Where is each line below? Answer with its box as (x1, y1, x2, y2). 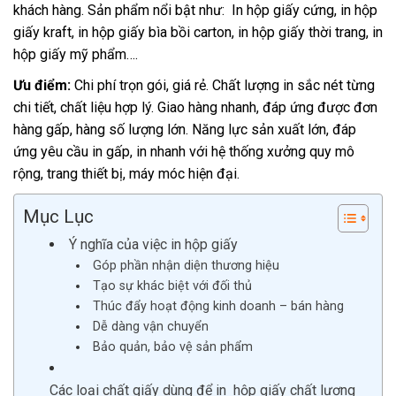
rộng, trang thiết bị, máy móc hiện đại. (13, 165, 240, 182)
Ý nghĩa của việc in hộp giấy (69, 236, 238, 253)
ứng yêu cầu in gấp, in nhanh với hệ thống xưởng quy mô (13, 143, 354, 160)
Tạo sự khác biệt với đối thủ (93, 278, 253, 293)
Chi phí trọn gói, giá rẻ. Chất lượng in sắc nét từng (71, 77, 375, 94)
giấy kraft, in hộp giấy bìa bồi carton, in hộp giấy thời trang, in (13, 24, 383, 41)
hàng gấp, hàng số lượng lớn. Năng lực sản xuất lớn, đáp (13, 121, 356, 138)
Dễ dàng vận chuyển (93, 319, 209, 334)
